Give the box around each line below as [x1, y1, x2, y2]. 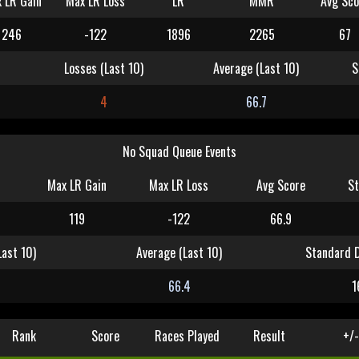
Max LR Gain [47, 175, 107, 195]
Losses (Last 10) [64, 58, 144, 78]
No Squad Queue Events [122, 142, 236, 161]
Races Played [155, 326, 220, 345]
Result [252, 326, 285, 345]
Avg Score [256, 175, 305, 195]
